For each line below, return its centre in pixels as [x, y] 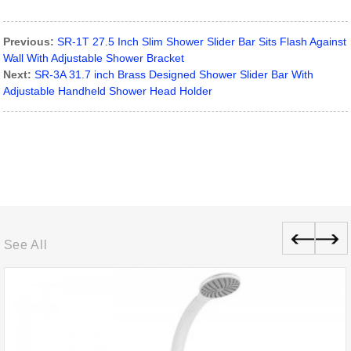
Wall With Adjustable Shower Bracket [94, 58]
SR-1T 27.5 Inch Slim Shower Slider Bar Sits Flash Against [202, 42]
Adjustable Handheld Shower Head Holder [108, 91]
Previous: [29, 42]
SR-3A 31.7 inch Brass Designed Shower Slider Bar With [174, 75]
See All [25, 245]
